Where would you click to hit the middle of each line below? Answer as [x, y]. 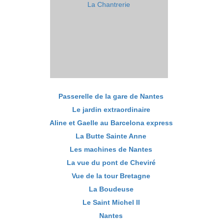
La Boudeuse [111, 189]
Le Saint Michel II [111, 202]
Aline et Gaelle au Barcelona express [111, 123]
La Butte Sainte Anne [111, 136]
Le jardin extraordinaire [111, 109]
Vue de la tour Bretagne [111, 176]
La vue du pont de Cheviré [111, 162]
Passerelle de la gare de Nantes [111, 96]
